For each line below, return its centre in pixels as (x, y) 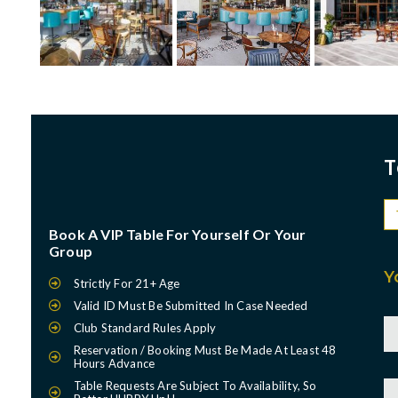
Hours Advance (114, 363)
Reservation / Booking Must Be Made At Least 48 (205, 350)
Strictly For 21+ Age (127, 283)
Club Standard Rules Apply (145, 327)
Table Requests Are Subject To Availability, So (195, 385)
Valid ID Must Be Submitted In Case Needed (191, 305)
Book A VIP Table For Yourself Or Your (178, 234)
